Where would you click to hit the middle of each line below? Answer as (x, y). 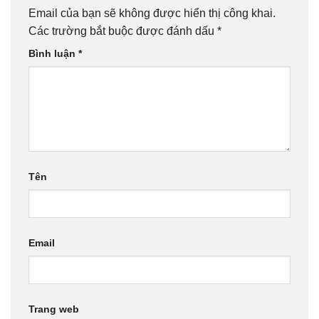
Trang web (54, 309)
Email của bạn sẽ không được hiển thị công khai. (152, 14)
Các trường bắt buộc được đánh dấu (123, 31)
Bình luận (53, 54)
